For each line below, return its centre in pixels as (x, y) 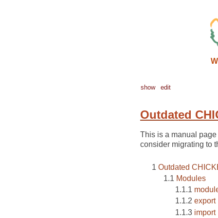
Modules (191, 179)
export (205, 201)
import (205, 212)
